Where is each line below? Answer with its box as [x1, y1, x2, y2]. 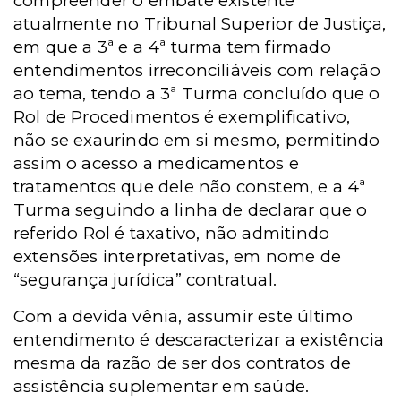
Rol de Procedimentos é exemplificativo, [13, 106, 351, 127]
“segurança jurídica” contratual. [13, 269, 277, 290]
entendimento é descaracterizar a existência [13, 328, 385, 350]
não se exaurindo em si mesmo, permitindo [13, 129, 380, 150]
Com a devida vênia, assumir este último [13, 305, 354, 327]
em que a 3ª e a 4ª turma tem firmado [13, 36, 331, 57]
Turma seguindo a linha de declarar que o [13, 199, 368, 220]
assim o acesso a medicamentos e [13, 152, 299, 174]
